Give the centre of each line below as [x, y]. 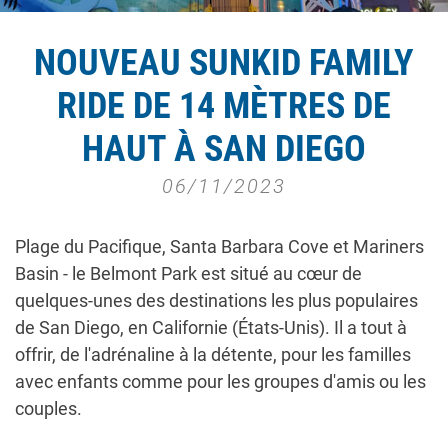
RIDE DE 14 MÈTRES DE [224, 106]
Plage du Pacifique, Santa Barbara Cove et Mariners [219, 247]
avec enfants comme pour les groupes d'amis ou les [220, 382]
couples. [48, 409]
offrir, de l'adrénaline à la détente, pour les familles [213, 355]
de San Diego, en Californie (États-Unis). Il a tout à [211, 328]
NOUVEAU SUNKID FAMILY [224, 63]
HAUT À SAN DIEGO [224, 149]
